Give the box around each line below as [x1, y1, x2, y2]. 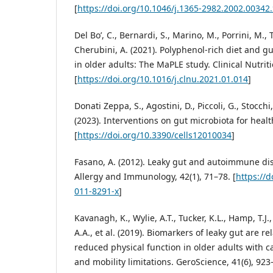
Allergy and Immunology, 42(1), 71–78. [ [74, 171, 236, 183]
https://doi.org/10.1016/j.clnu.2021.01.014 [77, 73, 248, 85]
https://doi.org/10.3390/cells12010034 [77, 129, 232, 141]
